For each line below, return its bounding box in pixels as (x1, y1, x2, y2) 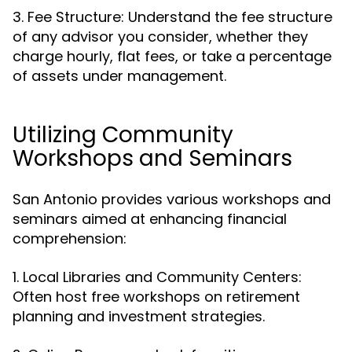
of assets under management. (13, 66, 226, 86)
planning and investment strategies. (13, 306, 265, 326)
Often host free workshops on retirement (13, 287, 300, 306)
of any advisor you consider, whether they (13, 27, 308, 46)
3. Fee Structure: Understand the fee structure (13, 7, 332, 27)
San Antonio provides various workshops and (13, 189, 331, 209)
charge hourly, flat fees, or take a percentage (13, 46, 332, 66)
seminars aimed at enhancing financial (13, 209, 287, 229)
